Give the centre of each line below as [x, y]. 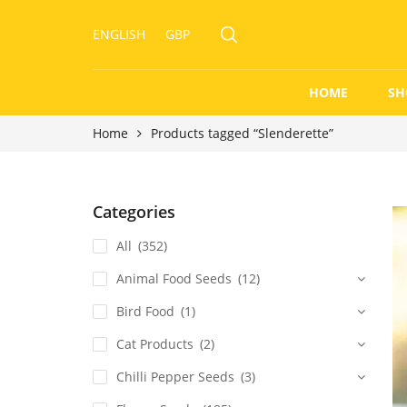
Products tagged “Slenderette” [242, 133]
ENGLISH [119, 34]
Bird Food [145, 311]
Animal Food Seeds [174, 278]
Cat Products [155, 344]
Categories [134, 212]
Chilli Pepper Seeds [175, 377]
